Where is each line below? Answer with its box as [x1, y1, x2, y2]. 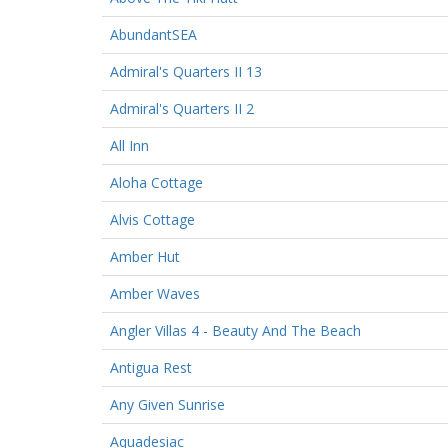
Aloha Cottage [110, 172, 203, 192]
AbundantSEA [110, 24, 197, 44]
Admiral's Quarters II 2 [110, 98, 254, 118]
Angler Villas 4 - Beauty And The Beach [110, 320, 361, 340]
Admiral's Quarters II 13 [110, 61, 262, 81]
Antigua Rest [110, 357, 192, 377]
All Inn [110, 135, 149, 155]
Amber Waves [110, 283, 200, 303]
